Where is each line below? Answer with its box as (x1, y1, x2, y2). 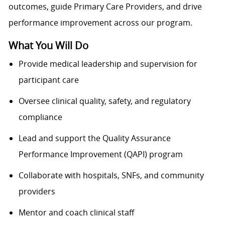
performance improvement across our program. (8, 17, 192, 29)
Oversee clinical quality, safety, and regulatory (18, 95, 191, 107)
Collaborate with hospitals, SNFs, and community (18, 170, 204, 181)
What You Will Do (8, 39, 88, 53)
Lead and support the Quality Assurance (18, 133, 171, 144)
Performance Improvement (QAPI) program (18, 149, 183, 160)
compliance (18, 111, 62, 123)
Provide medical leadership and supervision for (18, 58, 197, 70)
